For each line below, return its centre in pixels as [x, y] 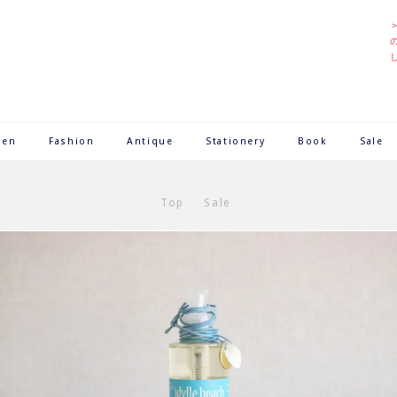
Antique [150, 141]
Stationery [236, 141]
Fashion [72, 141]
